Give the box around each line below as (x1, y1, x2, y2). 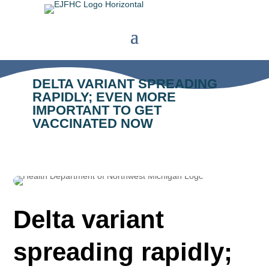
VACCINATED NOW (32, 116, 153, 131)
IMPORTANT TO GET (32, 103, 162, 118)
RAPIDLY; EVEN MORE (32, 89, 176, 104)
